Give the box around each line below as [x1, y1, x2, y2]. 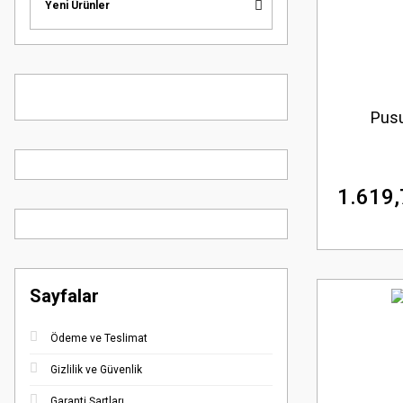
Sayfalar [30, 284, 99, 307]
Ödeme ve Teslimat [50, 331, 148, 345]
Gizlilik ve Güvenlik [50, 363, 142, 376]
